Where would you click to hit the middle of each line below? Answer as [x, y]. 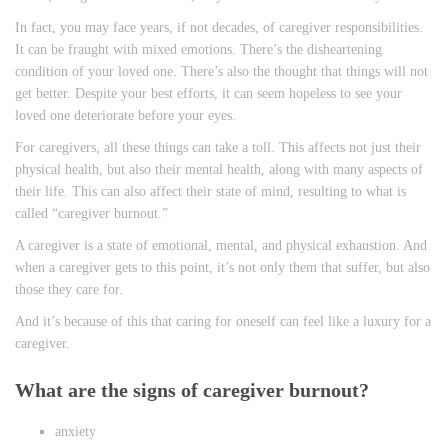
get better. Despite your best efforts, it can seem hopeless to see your [208, 94]
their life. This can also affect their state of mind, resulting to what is [210, 192]
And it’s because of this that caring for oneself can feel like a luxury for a [223, 322]
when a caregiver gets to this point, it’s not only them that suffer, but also [222, 268]
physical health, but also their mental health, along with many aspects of [219, 170]
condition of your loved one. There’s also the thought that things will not [221, 72]
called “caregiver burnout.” [91, 214]
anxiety [75, 432]
